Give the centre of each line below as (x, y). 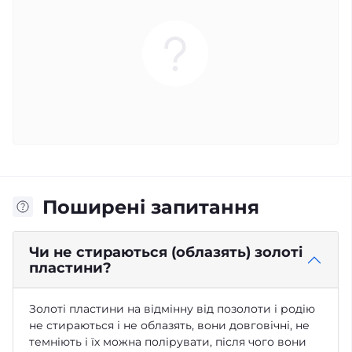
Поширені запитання (151, 207)
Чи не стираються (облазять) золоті (166, 252)
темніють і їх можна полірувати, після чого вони (168, 341)
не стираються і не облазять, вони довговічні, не (169, 325)
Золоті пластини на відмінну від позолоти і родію (172, 308)
